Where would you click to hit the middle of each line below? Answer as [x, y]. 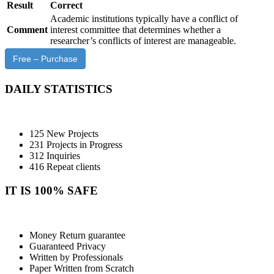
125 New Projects [64, 134]
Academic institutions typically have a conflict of [144, 19]
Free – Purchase [45, 59]
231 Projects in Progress [76, 145]
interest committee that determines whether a [135, 30]
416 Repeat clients [65, 167]
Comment [27, 30]
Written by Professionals [76, 257]
